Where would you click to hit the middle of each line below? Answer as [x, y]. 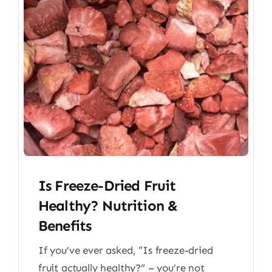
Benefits [65, 226]
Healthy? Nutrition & [108, 206]
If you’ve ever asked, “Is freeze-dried [125, 250]
